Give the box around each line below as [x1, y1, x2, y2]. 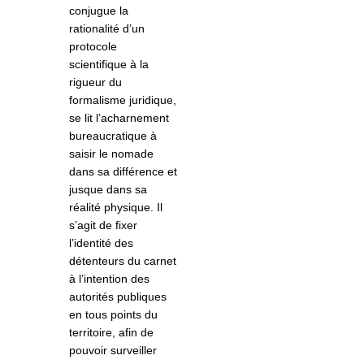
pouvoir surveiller [69, 344, 157, 357]
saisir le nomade [69, 147, 154, 161]
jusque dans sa [69, 183, 147, 197]
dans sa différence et [69, 165, 177, 179]
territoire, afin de [69, 326, 154, 340]
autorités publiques [69, 290, 167, 304]
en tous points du [69, 308, 158, 322]
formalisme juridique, [69, 93, 176, 107]
